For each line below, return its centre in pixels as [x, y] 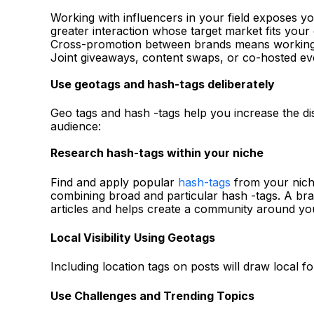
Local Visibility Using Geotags [133, 238]
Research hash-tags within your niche [157, 153]
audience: [76, 127]
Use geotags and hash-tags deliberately [163, 84]
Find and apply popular [114, 182]
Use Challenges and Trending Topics [152, 295]
